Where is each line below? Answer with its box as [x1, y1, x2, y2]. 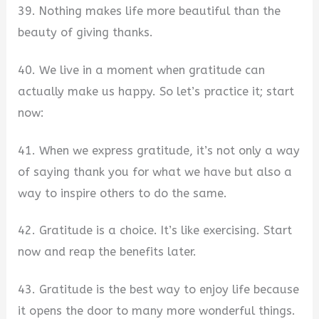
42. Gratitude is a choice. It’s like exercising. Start [18, 224, 293, 238]
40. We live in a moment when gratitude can [18, 63, 266, 77]
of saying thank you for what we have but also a [18, 164, 293, 179]
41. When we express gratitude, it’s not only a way [18, 143, 300, 157]
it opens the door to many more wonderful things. [18, 303, 296, 318]
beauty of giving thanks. [18, 26, 154, 40]
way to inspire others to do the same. [18, 186, 228, 200]
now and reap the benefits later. [18, 245, 197, 259]
